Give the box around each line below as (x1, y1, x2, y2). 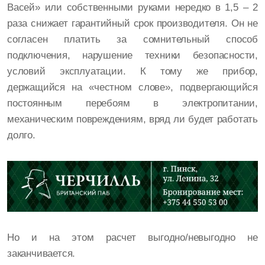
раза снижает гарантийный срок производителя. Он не (7, 18, 258, 30)
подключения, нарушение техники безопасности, (7, 50, 258, 62)
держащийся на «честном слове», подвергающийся (7, 82, 258, 93)
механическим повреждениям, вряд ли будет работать (7, 114, 258, 125)
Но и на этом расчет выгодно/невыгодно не (7, 232, 258, 244)
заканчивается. (7, 248, 76, 260)
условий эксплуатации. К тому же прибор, (7, 66, 258, 77)
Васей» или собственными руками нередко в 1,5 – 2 (7, 2, 258, 14)
